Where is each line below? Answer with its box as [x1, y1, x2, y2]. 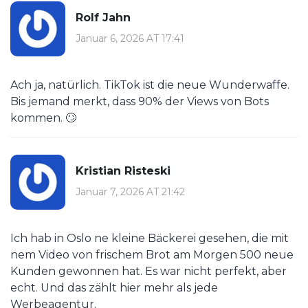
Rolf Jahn [76, 10, 131, 24]
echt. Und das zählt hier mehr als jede [10, 281, 218, 295]
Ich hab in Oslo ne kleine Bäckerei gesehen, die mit [10, 232, 289, 245]
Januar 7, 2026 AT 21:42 [76, 185, 185, 198]
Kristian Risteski [76, 164, 170, 177]
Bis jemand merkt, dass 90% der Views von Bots [10, 95, 269, 109]
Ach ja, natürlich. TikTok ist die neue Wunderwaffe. [10, 78, 289, 92]
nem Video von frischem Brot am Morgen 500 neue [10, 248, 294, 262]
